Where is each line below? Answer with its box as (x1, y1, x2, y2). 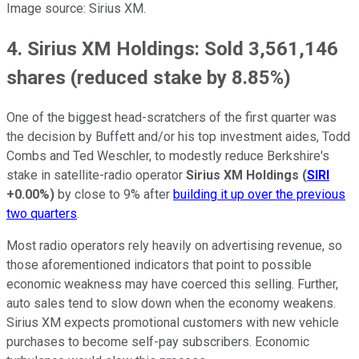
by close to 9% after (54, 186, 173, 202)
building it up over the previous (173, 186, 345, 202)
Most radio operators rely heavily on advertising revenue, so (6, 237, 342, 253)
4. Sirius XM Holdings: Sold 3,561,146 (6, 37, 338, 60)
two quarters (6, 205, 77, 221)
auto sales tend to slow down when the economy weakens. (6, 295, 336, 311)
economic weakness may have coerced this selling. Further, (6, 276, 338, 292)
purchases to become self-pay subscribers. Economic (6, 333, 309, 349)
